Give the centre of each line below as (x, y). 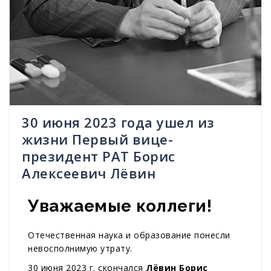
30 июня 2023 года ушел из (118, 122)
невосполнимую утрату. (80, 249)
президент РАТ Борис (99, 156)
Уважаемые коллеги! (120, 206)
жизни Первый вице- (97, 139)
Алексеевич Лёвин (89, 173)
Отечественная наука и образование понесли (129, 235)
